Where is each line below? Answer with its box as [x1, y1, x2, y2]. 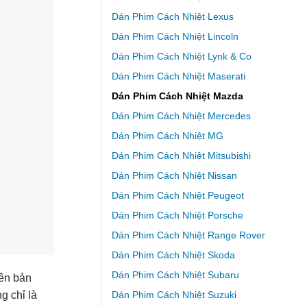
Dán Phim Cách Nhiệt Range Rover [111, 230, 265, 241]
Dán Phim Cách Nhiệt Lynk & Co [111, 51, 251, 62]
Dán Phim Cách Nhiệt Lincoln [111, 31, 238, 42]
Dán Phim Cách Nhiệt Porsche [111, 210, 243, 221]
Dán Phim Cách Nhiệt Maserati [111, 71, 245, 82]
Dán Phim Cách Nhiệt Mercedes [111, 110, 251, 122]
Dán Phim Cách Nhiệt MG [111, 130, 223, 142]
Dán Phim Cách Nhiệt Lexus [111, 11, 234, 23]
